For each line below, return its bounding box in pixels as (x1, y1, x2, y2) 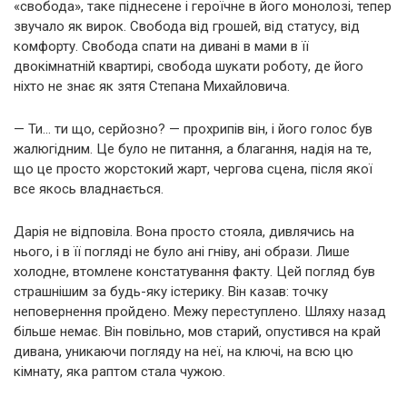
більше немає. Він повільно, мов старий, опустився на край (14, 323, 381, 340)
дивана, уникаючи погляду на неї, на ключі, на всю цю (14, 342, 353, 360)
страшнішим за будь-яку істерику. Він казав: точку (14, 283, 328, 300)
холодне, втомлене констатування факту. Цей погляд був (14, 263, 375, 280)
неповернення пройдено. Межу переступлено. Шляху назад (14, 303, 386, 320)
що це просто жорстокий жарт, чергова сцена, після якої (14, 160, 372, 177)
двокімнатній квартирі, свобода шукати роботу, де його (14, 57, 363, 74)
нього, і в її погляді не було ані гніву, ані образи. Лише (14, 243, 350, 260)
